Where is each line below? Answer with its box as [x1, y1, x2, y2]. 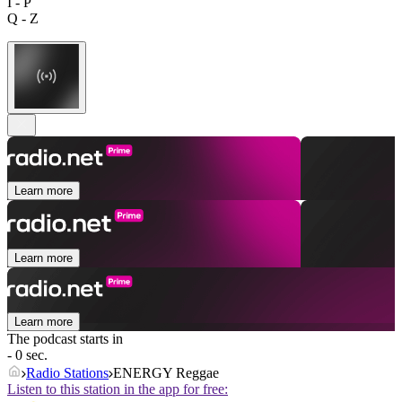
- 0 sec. [7, 347, 48, 363]
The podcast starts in [7, 331, 123, 347]
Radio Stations [26, 365, 109, 381]
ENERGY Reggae [113, 365, 219, 381]
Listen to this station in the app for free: [7, 381, 228, 398]
